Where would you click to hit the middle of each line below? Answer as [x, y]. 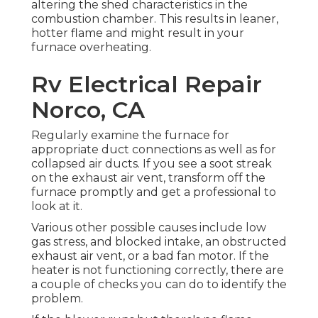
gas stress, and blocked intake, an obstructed [159, 242]
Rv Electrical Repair [147, 84]
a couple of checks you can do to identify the [159, 285]
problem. [57, 299]
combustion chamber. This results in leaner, [155, 19]
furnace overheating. [91, 48]
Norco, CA [88, 110]
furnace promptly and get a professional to [154, 192]
